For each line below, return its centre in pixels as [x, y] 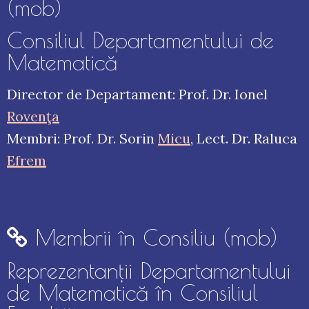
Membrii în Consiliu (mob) [153, 238]
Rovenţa [33, 117]
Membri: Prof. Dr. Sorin [82, 139]
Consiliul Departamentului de [140, 40]
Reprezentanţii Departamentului [149, 271]
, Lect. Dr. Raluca [244, 139]
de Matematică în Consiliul [132, 293]
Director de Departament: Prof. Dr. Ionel [137, 94]
